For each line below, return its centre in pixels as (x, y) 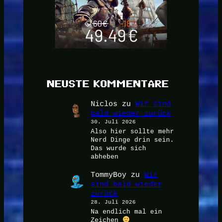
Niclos (104, 104)
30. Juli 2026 (113, 122)
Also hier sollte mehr (133, 132)
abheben (105, 157)
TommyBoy (109, 175)
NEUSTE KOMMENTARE (108, 83)
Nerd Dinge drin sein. (133, 140)
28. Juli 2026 (113, 202)
